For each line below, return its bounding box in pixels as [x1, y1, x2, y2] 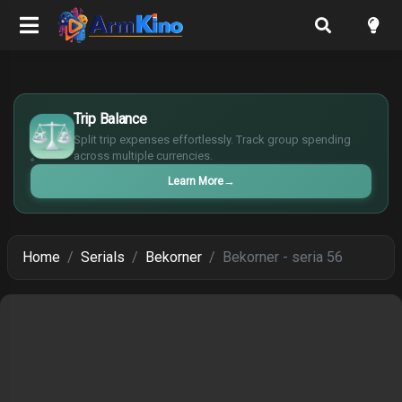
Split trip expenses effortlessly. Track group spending [74, 133, 351, 146]
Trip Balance [74, 110, 147, 127]
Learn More [168, 175, 223, 188]
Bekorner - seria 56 [223, 249, 343, 266]
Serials [81, 249, 125, 266]
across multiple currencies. [74, 149, 213, 162]
